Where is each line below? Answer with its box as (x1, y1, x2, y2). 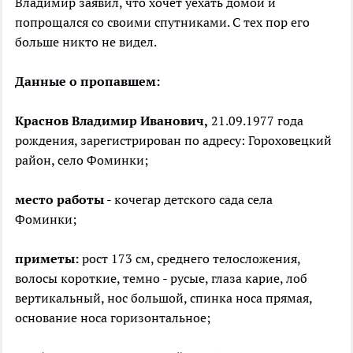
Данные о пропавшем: (15, 72, 163, 89)
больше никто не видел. (15, 33, 157, 50)
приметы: (15, 250, 79, 266)
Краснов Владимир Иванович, (15, 112, 208, 128)
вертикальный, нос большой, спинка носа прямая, (15, 289, 312, 306)
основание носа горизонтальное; (15, 309, 214, 325)
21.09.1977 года (208, 112, 303, 128)
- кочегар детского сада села (104, 191, 273, 207)
